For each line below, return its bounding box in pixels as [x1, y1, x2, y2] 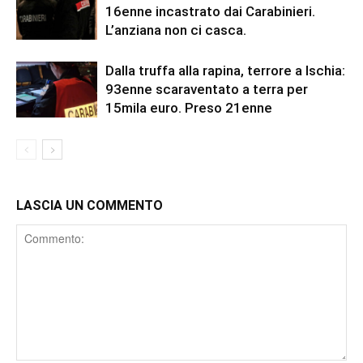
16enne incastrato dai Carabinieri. [105, 3, 315, 20]
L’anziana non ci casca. [105, 22, 246, 39]
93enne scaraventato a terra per [105, 81, 308, 98]
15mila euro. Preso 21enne [105, 100, 272, 117]
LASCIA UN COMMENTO [16, 198, 163, 214]
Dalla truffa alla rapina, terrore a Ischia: [105, 62, 345, 79]
